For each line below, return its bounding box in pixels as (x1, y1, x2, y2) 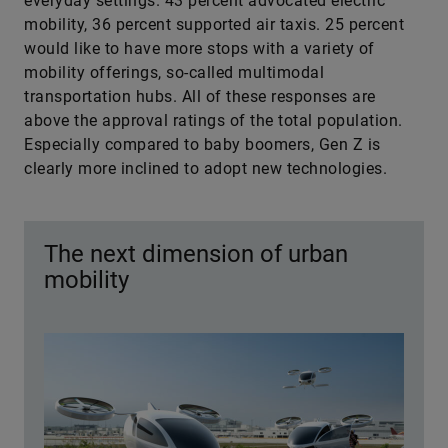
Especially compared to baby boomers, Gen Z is (24, 134, 381, 154)
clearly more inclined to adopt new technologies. (24, 158, 387, 178)
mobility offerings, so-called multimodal (24, 62, 324, 82)
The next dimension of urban (44, 239, 348, 268)
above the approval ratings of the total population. (24, 110, 403, 130)
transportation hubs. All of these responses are (24, 86, 376, 106)
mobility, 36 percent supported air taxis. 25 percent (24, 14, 404, 34)
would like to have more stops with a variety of (24, 38, 375, 58)
